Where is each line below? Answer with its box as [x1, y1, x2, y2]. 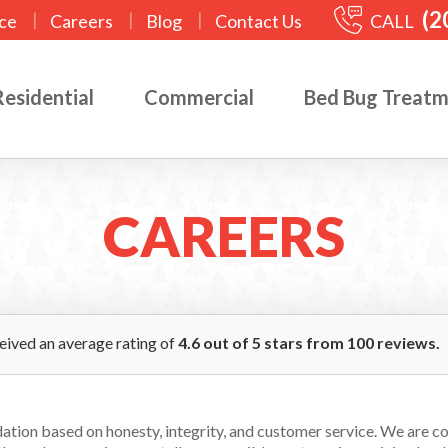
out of [200, 332, 252, 352]
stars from [261, 332, 347, 352]
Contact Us [215, 10, 302, 33]
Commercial [144, 85, 254, 109]
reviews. [374, 332, 440, 352]
